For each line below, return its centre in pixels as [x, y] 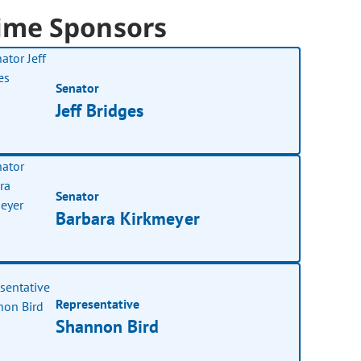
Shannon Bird [108, 326]
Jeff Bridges [100, 110]
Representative [98, 303]
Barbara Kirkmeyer [128, 218]
